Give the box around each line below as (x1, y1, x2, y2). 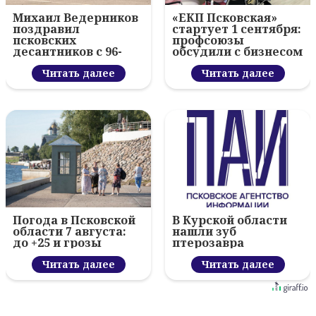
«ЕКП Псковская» (172, 10, 277, 26)
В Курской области (172, 212, 287, 229)
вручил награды (13, 66, 115, 83)
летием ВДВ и (13, 55, 97, 71)
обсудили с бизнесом (172, 44, 303, 60)
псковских (13, 32, 76, 49)
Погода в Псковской (13, 212, 135, 229)
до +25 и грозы (13, 235, 102, 251)
